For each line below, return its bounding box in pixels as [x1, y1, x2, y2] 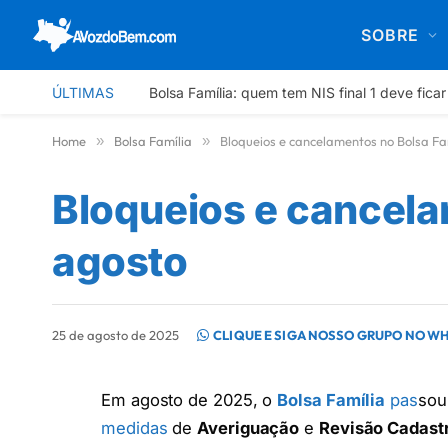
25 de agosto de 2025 [52, 326, 179, 343]
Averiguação [197, 418, 300, 438]
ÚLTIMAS [52, 83, 114, 101]
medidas [101, 418, 168, 438]
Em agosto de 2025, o [101, 390, 273, 410]
